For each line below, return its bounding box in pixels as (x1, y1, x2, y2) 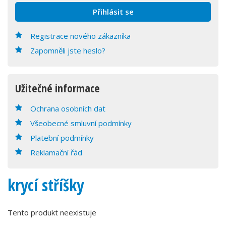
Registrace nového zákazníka (30, 31, 131, 41)
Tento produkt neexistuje (8, 207, 96, 218)
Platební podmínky (30, 133, 94, 143)
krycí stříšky (8, 174, 84, 196)
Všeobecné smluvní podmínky (30, 118, 132, 129)
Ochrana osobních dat (30, 103, 105, 114)
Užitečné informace (15, 81, 100, 96)
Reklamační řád (30, 147, 82, 158)
